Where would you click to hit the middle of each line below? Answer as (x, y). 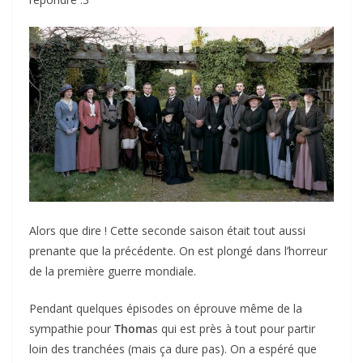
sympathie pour (72, 328)
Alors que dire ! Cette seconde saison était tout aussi (167, 230)
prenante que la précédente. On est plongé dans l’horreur (178, 250)
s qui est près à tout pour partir (234, 328)
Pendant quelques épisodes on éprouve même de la (166, 308)
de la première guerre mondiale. (113, 271)
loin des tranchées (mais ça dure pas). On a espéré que (173, 348)
